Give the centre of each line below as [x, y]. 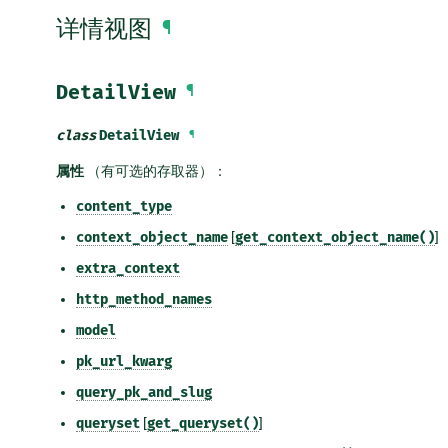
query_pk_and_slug [144, 392]
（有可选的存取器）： [155, 170]
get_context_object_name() [335, 237]
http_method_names [144, 299]
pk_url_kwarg [124, 361]
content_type [124, 206]
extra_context [128, 268]
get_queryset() [203, 423]
